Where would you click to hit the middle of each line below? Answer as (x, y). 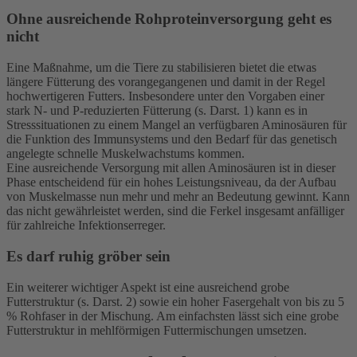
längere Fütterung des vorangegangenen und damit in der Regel (166, 82)
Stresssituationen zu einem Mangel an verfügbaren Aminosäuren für (177, 125)
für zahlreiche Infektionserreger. (86, 226)
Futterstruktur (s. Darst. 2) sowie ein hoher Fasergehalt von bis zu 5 (175, 301)
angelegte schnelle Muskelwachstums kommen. (126, 154)
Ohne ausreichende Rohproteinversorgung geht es (169, 19)
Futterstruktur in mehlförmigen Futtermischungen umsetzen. (157, 330)
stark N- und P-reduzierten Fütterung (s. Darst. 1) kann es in (157, 111)
